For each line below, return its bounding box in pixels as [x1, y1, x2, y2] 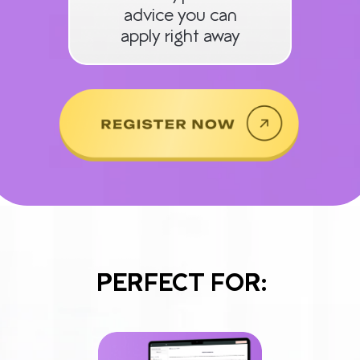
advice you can [124, 8, 237, 26]
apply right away [121, 29, 240, 47]
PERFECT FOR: [96, 273, 267, 297]
